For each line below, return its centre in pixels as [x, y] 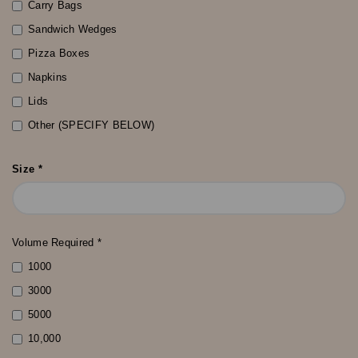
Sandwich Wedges [73, 30]
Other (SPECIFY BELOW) [91, 125]
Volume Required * [57, 243]
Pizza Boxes [59, 54]
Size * [27, 169]
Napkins [48, 78]
